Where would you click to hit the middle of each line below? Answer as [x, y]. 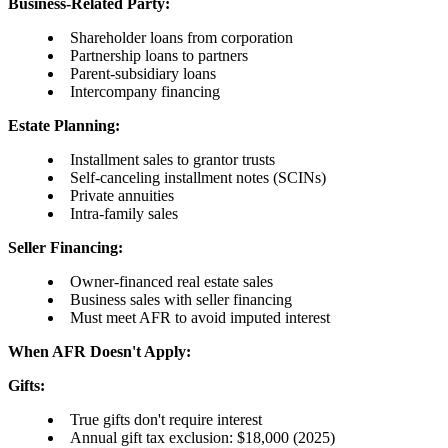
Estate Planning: [64, 126]
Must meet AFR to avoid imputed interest [200, 318]
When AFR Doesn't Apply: [99, 352]
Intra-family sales [124, 214]
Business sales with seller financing [181, 300]
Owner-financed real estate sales [171, 282]
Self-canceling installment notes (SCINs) [198, 178]
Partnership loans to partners [159, 56]
